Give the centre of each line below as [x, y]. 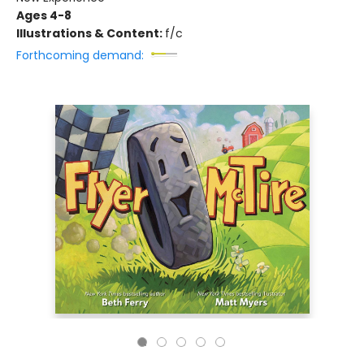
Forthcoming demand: [80, 55]
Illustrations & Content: [91, 33]
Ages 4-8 [44, 15]
